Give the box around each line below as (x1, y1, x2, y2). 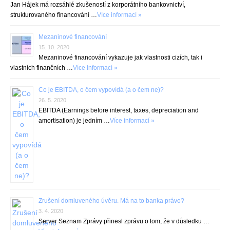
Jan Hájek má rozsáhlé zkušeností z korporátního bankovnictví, (10, 1, 185, 8)
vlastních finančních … (10, 64, 73, 71)
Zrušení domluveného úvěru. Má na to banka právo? (39, 197, 184, 204)
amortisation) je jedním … (39, 117, 110, 124)
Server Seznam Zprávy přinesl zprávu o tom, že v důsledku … (39, 218, 209, 225)
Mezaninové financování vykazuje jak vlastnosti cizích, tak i (39, 54, 202, 61)
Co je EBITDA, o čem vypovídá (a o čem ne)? (39, 86, 164, 93)
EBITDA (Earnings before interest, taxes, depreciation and (39, 107, 199, 114)
